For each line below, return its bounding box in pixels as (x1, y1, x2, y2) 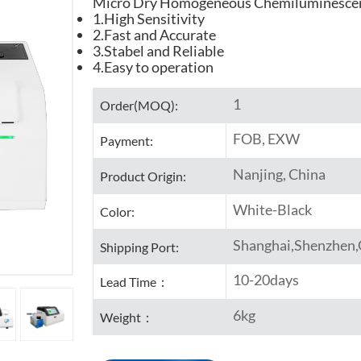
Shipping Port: (99, 239, 179, 255)
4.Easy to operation (92, 57, 214, 76)
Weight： (99, 309, 154, 326)
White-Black (232, 200, 312, 218)
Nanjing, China (232, 165, 326, 184)
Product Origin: (99, 168, 186, 184)
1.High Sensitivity (92, 9, 205, 27)
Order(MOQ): (99, 98, 178, 114)
